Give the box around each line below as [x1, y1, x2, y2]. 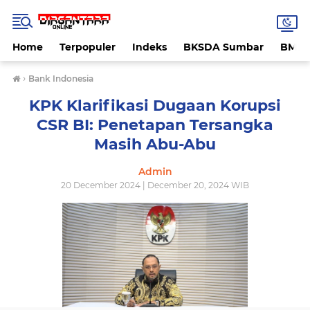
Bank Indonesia [28, 73, 93, 84]
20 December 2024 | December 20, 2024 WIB [61, 180, 249, 190]
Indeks [132, 41, 167, 53]
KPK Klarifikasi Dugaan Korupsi [29, 96, 281, 115]
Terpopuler [60, 41, 116, 53]
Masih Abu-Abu [94, 135, 216, 154]
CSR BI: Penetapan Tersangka [37, 116, 273, 134]
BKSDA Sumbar [183, 41, 264, 53]
